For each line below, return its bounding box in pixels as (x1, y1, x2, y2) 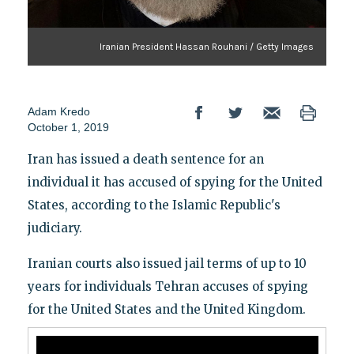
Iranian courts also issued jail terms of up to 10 (27, 255, 307, 271)
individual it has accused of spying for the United (27, 174, 322, 190)
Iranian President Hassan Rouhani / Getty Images (100, 40, 314, 52)
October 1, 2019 (27, 120, 109, 134)
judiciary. (27, 220, 82, 235)
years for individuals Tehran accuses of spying (27, 278, 308, 294)
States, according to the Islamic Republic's (27, 197, 281, 213)
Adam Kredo (27, 104, 90, 118)
